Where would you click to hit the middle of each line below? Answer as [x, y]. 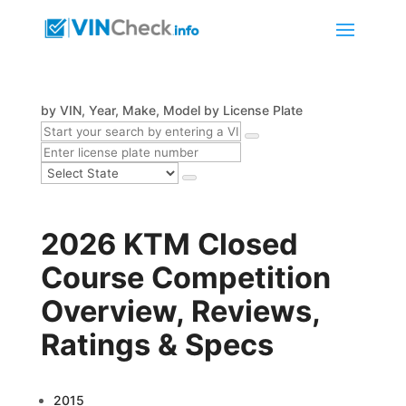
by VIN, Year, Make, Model [120, 110]
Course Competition [185, 278]
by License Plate [253, 110]
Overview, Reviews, [180, 311]
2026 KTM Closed [169, 244]
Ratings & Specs [157, 345]
